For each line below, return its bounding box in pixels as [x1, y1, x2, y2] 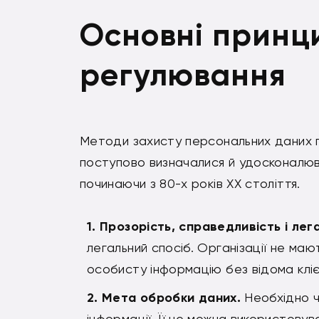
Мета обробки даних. [102, 290, 241, 306]
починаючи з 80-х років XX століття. [80, 176, 300, 192]
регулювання [80, 56, 286, 95]
